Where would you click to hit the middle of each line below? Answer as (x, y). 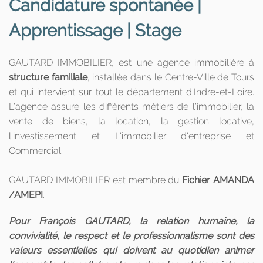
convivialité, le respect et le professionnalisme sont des (131, 236)
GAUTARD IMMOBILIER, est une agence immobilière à (131, 63)
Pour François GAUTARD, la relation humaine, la (131, 221)
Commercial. (36, 151)
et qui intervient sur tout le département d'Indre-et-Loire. (131, 92)
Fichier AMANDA (218, 180)
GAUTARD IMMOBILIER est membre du (96, 180)
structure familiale (48, 77)
